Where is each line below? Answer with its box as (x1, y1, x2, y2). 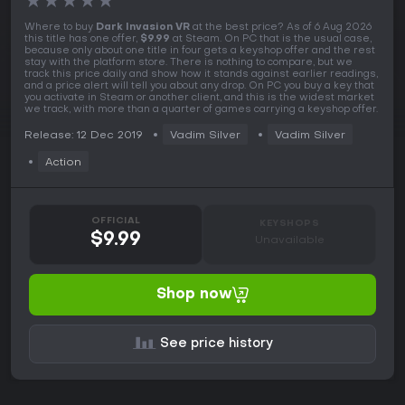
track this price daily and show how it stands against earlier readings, (24, 70, 378, 80)
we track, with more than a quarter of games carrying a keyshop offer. (24, 105, 378, 116)
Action (45, 157, 81, 169)
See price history (159, 338, 273, 351)
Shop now (156, 287, 232, 303)
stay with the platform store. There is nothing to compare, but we (24, 58, 353, 69)
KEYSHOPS (259, 220, 319, 229)
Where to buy (24, 23, 96, 33)
